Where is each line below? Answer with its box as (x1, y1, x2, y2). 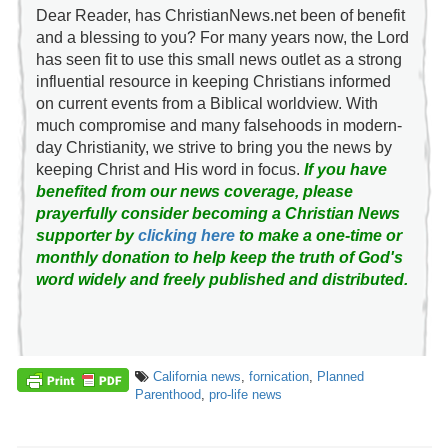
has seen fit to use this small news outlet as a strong (35, 51, 402, 69)
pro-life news (208, 387, 282, 403)
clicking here (137, 227, 235, 245)
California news (152, 369, 241, 385)
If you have (303, 161, 387, 179)
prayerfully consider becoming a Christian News (35, 205, 400, 223)
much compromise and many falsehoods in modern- (35, 117, 402, 135)
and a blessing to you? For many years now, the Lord (35, 29, 409, 47)
